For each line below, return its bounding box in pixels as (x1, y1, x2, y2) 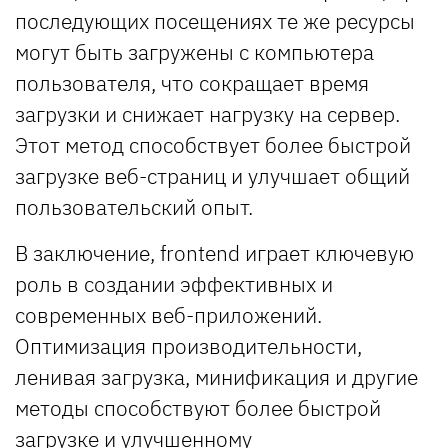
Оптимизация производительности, (15, 331, 362, 360)
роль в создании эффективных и (15, 269, 333, 298)
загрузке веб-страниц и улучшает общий (15, 161, 410, 190)
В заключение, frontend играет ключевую (15, 238, 414, 267)
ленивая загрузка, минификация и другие (15, 362, 418, 391)
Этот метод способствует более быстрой (15, 130, 411, 159)
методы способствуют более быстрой (15, 393, 381, 422)
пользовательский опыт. (15, 192, 253, 221)
